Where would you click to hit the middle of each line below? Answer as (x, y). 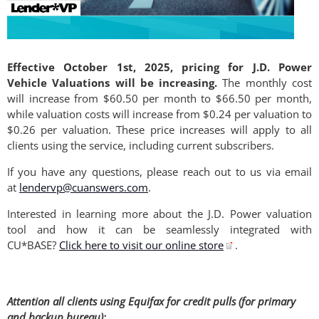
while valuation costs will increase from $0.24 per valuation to (159, 114)
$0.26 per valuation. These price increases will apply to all (159, 129)
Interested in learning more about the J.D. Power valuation (159, 213)
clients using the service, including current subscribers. (141, 145)
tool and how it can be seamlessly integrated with (159, 229)
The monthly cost (265, 82)
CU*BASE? (33, 245)
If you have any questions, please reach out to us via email (159, 171)
